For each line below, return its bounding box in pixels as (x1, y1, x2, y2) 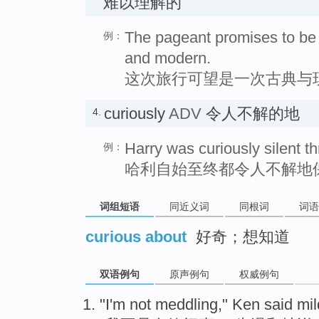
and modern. (125, 49, 211, 68)
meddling (155, 295, 218, 313)
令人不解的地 (202, 105, 300, 123)
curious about (85, 227, 187, 246)
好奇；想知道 (192, 227, 290, 246)
